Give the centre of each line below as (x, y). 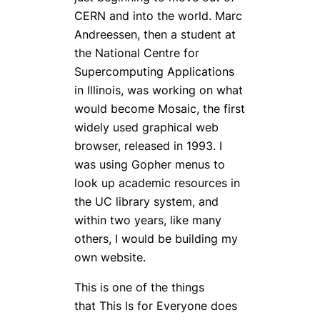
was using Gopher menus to (150, 164)
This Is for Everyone (153, 305)
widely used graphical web (146, 127)
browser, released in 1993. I (148, 145)
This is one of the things (139, 287)
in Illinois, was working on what (159, 90)
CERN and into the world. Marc (158, 15)
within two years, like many (148, 220)
